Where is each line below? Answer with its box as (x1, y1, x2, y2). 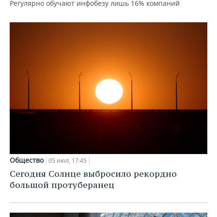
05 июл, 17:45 (48, 156, 87, 165)
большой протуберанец (10, 179, 114, 191)
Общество (10, 155, 44, 165)
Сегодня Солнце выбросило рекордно (10, 168, 177, 180)
